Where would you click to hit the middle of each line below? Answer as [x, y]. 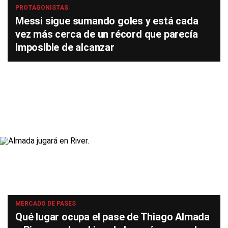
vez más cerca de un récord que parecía [107, 34]
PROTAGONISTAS [42, 8]
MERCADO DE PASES [46, 204]
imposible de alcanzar [65, 47]
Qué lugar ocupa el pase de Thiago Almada [112, 217]
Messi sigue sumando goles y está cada [107, 21]
